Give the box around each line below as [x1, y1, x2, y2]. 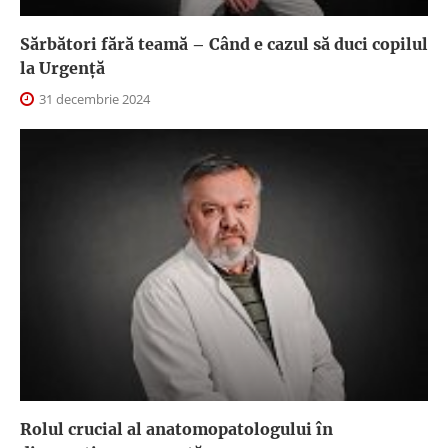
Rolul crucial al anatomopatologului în [20, 419, 333, 440]
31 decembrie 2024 [36, 90, 150, 109]
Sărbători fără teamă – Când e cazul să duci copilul [20, 34, 428, 55]
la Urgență [20, 58, 105, 79]
